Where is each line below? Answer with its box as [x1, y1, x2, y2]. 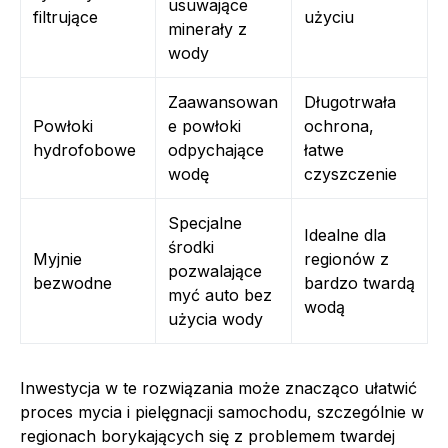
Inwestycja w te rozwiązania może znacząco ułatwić [20, 377, 417, 398]
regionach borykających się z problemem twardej [20, 425, 395, 446]
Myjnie [33, 248, 82, 269]
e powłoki [168, 115, 241, 136]
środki [168, 236, 214, 257]
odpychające [168, 139, 264, 160]
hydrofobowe [33, 139, 136, 160]
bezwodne [33, 272, 112, 293]
